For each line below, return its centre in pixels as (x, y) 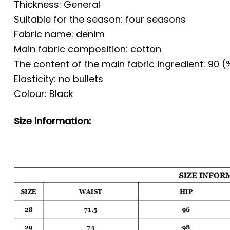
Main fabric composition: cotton (88, 49)
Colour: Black (44, 94)
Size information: (52, 121)
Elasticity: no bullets (59, 79)
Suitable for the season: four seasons (100, 20)
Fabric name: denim (59, 34)
